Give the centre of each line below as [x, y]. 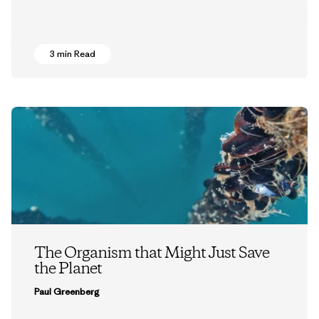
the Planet [68, 270]
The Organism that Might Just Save [152, 254]
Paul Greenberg [67, 292]
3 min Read [73, 53]
